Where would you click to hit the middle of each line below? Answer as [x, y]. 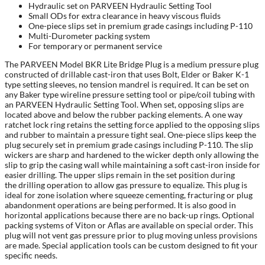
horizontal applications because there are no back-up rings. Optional [130, 215]
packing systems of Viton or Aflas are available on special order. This [129, 225]
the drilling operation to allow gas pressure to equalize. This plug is [126, 185]
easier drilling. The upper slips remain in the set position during [120, 175]
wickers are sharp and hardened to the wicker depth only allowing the [132, 155]
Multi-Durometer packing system [89, 36]
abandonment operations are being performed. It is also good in [120, 205]
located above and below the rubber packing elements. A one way [124, 115]
